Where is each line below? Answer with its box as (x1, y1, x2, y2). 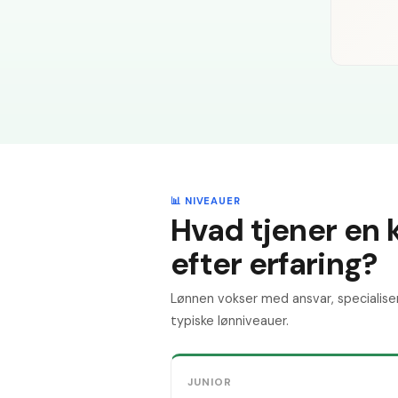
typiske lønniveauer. (171, 313, 289, 330)
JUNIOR (187, 375, 233, 390)
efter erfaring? (171, 243, 378, 284)
